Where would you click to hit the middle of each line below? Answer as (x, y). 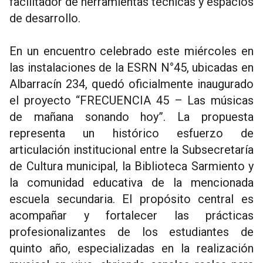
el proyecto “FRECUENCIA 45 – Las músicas (131, 101)
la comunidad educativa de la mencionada (131, 183)
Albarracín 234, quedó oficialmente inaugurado (131, 84)
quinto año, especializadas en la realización (131, 249)
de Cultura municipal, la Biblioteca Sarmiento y (131, 166)
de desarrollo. (45, 18)
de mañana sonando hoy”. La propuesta (131, 117)
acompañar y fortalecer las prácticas (131, 216)
